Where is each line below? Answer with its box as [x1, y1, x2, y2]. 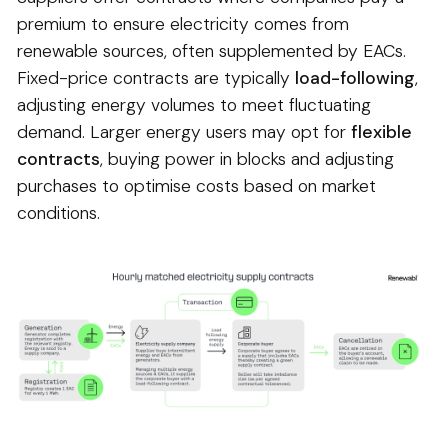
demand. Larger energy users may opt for [17, 121, 351, 144]
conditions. [17, 202, 100, 225]
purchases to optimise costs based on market [17, 175, 376, 198]
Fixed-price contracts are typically [17, 67, 295, 90]
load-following [295, 67, 415, 90]
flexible [351, 121, 412, 144]
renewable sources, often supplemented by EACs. [17, 40, 406, 63]
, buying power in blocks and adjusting [100, 148, 394, 171]
